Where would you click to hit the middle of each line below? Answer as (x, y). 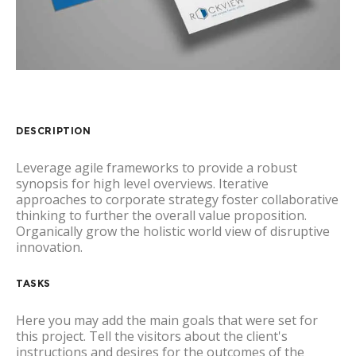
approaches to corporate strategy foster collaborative (177, 200)
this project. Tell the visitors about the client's (152, 337)
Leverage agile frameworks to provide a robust (157, 168)
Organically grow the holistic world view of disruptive (173, 232)
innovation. (49, 248)
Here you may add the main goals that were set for (167, 321)
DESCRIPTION (54, 131)
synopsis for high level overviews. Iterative (142, 184)
